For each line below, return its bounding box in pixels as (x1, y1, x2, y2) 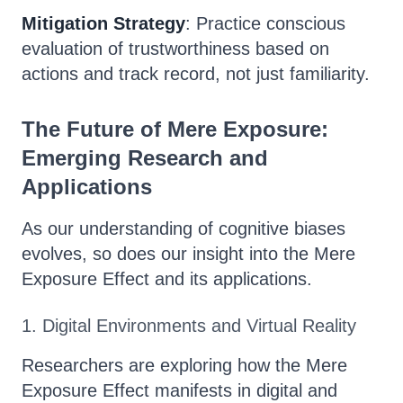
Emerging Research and (22, 146, 268, 170)
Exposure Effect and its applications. (22, 269, 312, 289)
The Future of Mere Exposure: (22, 117, 328, 141)
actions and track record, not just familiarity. (22, 64, 370, 84)
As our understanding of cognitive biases (22, 219, 345, 238)
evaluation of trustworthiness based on (22, 39, 329, 58)
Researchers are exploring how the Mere (22, 355, 347, 375)
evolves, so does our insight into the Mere (22, 244, 355, 264)
